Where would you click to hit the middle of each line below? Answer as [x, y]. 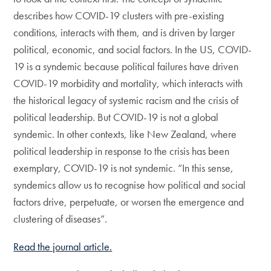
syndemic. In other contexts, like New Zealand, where [125, 134]
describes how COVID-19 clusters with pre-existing [119, 15]
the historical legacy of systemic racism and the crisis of [126, 100]
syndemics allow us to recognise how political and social [130, 185]
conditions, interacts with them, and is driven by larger [124, 32]
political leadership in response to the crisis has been [122, 151]
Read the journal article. [63, 247]
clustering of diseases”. [60, 219]
